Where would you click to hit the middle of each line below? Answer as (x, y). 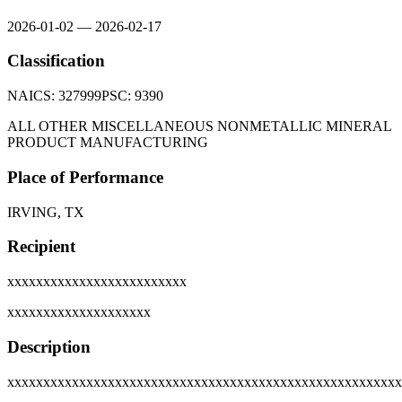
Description (49, 346)
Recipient (41, 247)
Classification (56, 61)
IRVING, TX (46, 212)
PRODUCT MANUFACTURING (108, 143)
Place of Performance (85, 177)
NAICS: (33, 96)
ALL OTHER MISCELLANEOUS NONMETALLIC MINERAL (199, 127)
